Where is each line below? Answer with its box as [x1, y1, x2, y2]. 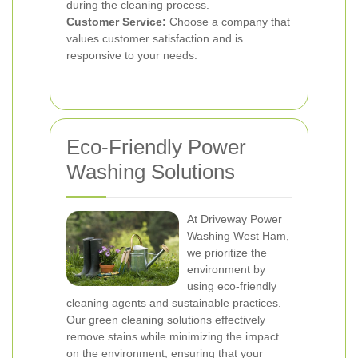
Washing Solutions [66, 160, 235, 184]
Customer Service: [66, 15, 166, 28]
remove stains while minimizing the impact [66, 330, 279, 343]
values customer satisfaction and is [66, 32, 243, 45]
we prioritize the [187, 246, 267, 259]
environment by [187, 263, 265, 276]
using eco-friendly [187, 280, 276, 292]
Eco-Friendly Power [66, 135, 246, 159]
